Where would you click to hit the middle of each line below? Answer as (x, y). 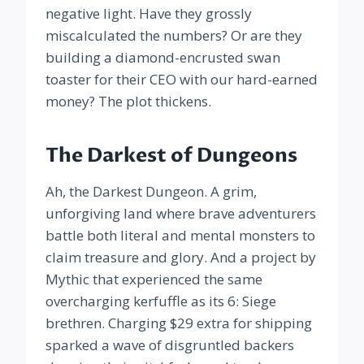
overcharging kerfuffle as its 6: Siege (161, 301)
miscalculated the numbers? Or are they (174, 36)
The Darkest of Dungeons (171, 156)
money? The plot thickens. (128, 102)
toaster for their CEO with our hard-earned (182, 80)
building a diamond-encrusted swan (163, 58)
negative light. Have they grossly (149, 14)
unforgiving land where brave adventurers (181, 214)
